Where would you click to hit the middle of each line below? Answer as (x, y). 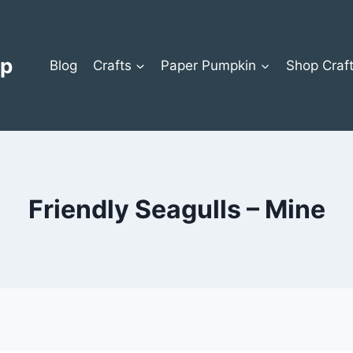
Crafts (112, 65)
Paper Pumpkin (209, 65)
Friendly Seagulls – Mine (176, 209)
